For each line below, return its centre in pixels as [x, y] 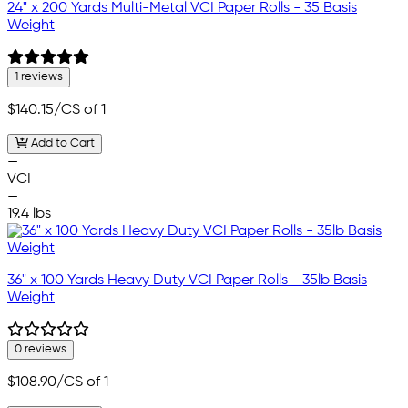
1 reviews [39, 76]
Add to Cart [61, 144]
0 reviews [41, 350]
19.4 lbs [29, 214]
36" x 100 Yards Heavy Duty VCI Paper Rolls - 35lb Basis [187, 281]
